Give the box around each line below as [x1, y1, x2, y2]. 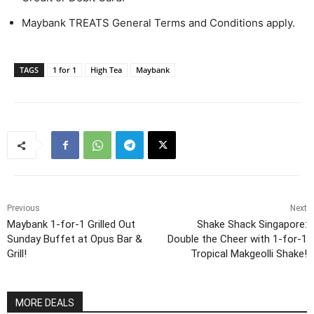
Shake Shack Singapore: [196, 217, 307, 231]
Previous [7, 203, 40, 213]
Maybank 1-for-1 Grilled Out [7, 217, 135, 231]
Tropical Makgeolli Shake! [190, 247, 307, 260]
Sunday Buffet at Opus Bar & [7, 232, 142, 245]
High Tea [90, 64, 122, 75]
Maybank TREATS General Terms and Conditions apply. [22, 15, 295, 29]
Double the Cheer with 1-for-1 [167, 232, 307, 245]
